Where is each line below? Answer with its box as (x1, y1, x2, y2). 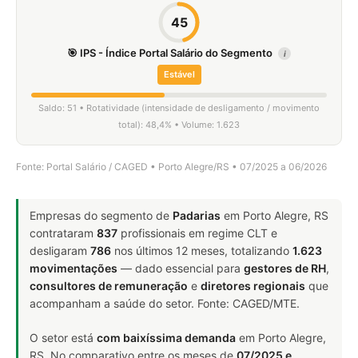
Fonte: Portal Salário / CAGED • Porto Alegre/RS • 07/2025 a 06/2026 (16, 161, 327, 173)
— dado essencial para (117, 261, 244, 275)
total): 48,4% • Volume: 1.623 (118, 119, 240, 130)
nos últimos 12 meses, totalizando (111, 244, 292, 257)
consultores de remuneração (30, 279, 188, 292)
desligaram (30, 244, 90, 257)
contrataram (30, 226, 97, 240)
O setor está (30, 331, 97, 344)
